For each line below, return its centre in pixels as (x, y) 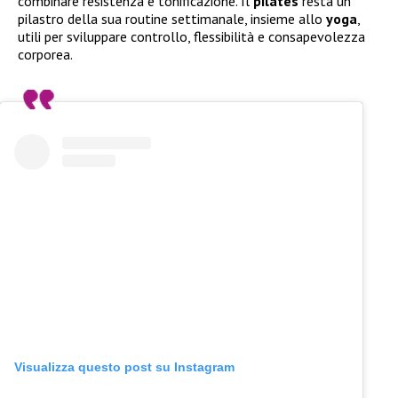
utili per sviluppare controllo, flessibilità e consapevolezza (191, 37)
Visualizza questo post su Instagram (124, 367)
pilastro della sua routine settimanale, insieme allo (172, 19)
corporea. (45, 55)
